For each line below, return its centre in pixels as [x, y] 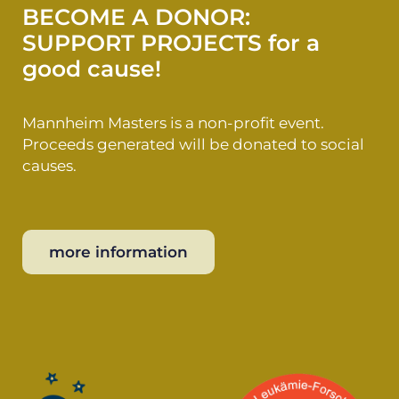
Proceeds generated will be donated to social [193, 145]
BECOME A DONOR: [136, 17]
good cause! [92, 69]
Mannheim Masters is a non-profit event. [173, 123]
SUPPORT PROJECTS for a [171, 43]
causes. [49, 166]
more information [118, 252]
